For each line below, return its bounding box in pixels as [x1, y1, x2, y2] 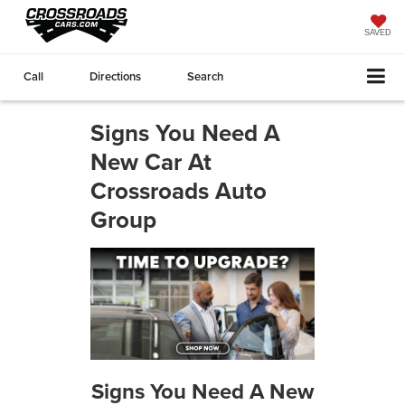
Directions [89, 68, 141, 85]
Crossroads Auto [90, 173, 267, 208]
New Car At [90, 144, 212, 179]
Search [187, 68, 223, 85]
